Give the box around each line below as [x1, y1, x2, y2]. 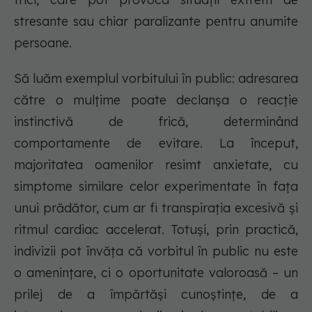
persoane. [14, 35, 72, 51]
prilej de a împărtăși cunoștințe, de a [14, 286, 298, 302]
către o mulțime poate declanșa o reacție [14, 92, 298, 108]
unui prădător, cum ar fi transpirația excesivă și [14, 200, 298, 216]
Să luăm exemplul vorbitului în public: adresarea [14, 70, 298, 86]
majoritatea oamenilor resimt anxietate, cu [14, 157, 298, 173]
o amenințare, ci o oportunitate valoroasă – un [14, 265, 298, 281]
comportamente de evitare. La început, [14, 135, 298, 151]
